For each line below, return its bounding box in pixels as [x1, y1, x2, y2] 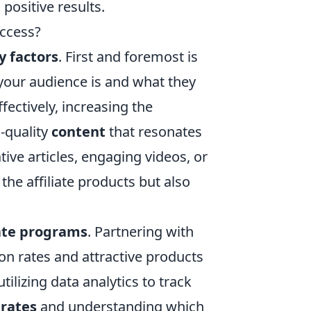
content [51, 121, 106, 141]
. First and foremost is [58, 47, 198, 66]
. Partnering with [87, 221, 194, 241]
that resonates [106, 121, 202, 141]
